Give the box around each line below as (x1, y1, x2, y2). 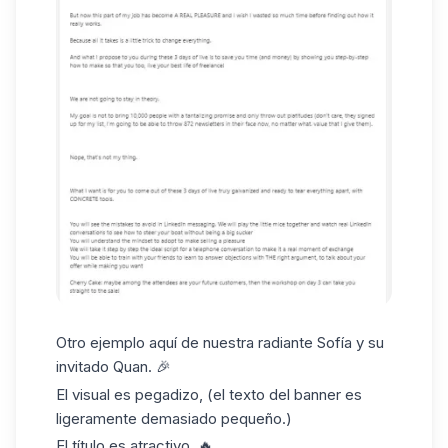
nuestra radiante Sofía (199, 332, 352, 352)
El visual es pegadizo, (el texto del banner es (56, 384, 362, 404)
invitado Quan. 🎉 (56, 356, 171, 376)
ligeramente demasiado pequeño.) (56, 408, 292, 428)
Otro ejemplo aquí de (56, 332, 199, 352)
